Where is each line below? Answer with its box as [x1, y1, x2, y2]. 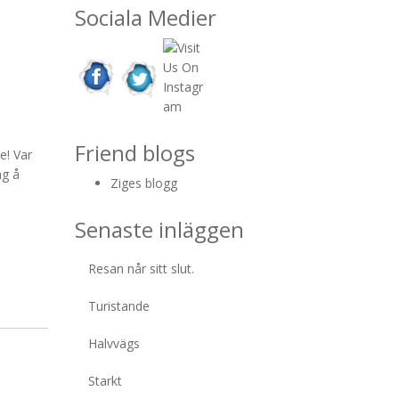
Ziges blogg [110, 175, 177, 191]
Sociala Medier [74, 3, 216, 32]
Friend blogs [74, 138, 195, 167]
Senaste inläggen [74, 215, 244, 244]
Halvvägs [87, 335, 140, 352]
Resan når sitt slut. [87, 260, 194, 277]
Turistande [87, 297, 150, 314]
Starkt [87, 372, 122, 389]
